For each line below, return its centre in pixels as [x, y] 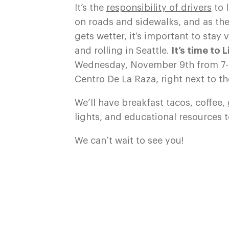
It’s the [90, 8]
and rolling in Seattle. [123, 51]
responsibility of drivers [159, 8]
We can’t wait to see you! [129, 141]
